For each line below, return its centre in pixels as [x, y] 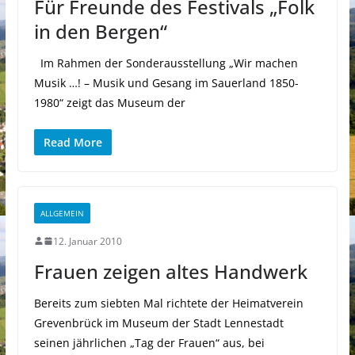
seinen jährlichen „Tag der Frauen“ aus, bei [149, 342]
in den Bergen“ [100, 31]
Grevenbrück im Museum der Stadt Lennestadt [158, 323]
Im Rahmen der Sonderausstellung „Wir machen [166, 63]
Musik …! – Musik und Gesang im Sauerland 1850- [166, 82]
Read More [73, 142]
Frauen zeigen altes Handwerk [170, 271]
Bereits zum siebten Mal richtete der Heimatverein [168, 303]
